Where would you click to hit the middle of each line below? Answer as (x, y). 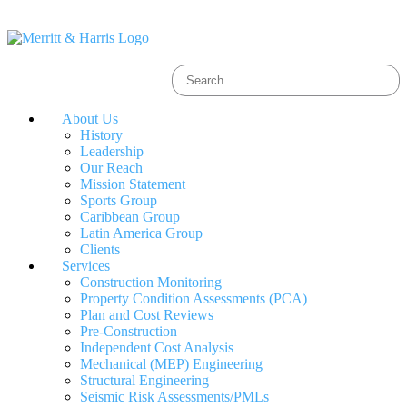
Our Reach (111, 168)
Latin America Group (141, 233)
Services (86, 266)
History (101, 135)
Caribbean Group (130, 217)
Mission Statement (133, 184)
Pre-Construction (129, 331)
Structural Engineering (144, 380)
